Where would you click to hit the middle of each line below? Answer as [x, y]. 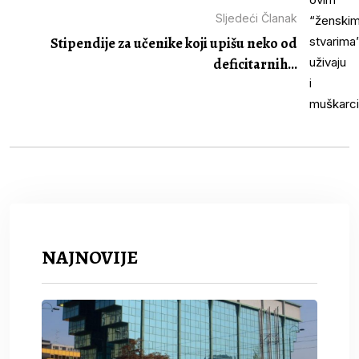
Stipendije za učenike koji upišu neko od [174, 44]
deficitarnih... [255, 65]
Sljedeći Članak [256, 18]
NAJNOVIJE [90, 257]
